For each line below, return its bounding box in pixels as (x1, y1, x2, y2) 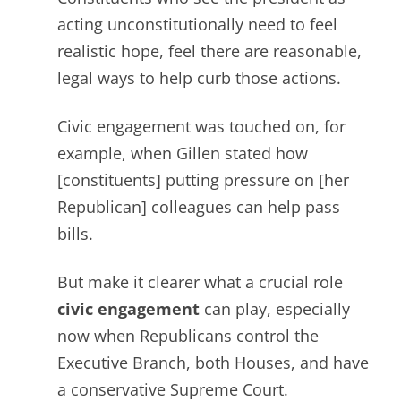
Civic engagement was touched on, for (57, 115, 346, 138)
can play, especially (200, 298, 350, 320)
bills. (57, 223, 93, 245)
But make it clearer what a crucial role (57, 271, 343, 294)
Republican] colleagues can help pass (57, 196, 340, 218)
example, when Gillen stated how (57, 142, 308, 165)
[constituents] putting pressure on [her (57, 169, 349, 192)
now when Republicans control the (57, 325, 319, 347)
